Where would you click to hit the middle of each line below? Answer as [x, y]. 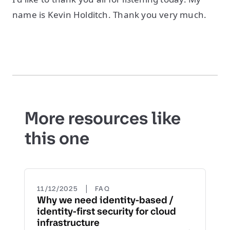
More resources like [103, 118]
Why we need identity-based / [105, 200]
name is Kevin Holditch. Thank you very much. [110, 15]
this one [57, 138]
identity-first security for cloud [107, 211]
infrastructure [68, 223]
